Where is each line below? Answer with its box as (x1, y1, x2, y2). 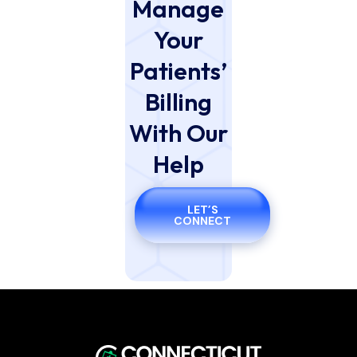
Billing (144, 87, 212, 118)
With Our (128, 118, 228, 149)
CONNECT (174, 214, 232, 229)
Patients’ (129, 56, 227, 87)
